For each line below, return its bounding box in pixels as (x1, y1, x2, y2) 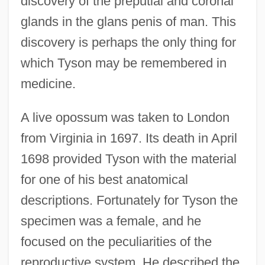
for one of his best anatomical (20, 172, 188, 187)
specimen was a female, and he (20, 213, 201, 228)
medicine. (20, 76, 76, 91)
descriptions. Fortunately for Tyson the (20, 192, 238, 208)
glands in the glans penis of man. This (20, 14, 236, 29)
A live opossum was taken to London (20, 109, 230, 125)
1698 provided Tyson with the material (20, 151, 237, 166)
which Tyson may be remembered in (20, 55, 227, 70)
